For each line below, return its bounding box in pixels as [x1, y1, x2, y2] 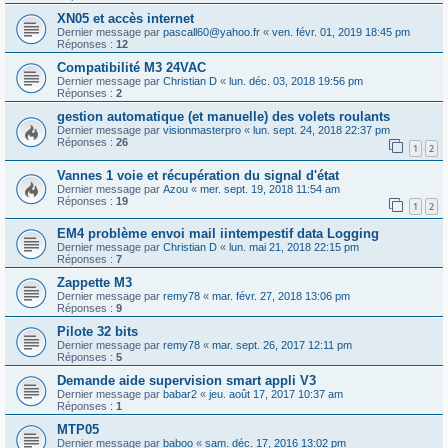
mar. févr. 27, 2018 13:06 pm [212, 290, 350, 303]
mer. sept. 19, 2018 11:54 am [200, 182, 340, 195]
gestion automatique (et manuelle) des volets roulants [57, 108, 390, 124]
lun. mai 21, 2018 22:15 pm [229, 241, 359, 254]
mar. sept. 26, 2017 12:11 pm [212, 339, 352, 352]
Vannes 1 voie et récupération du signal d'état [57, 167, 339, 183]
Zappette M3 [57, 275, 132, 291]
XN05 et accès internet [57, 10, 194, 26]
